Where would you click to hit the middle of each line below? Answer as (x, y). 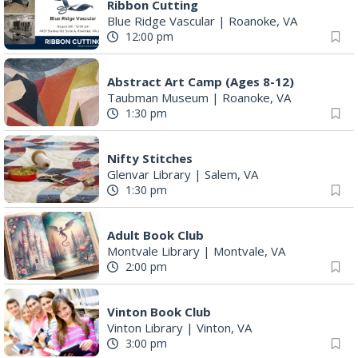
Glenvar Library (149, 174)
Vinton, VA (224, 327)
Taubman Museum (158, 97)
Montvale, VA (249, 251)
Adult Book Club (155, 235)
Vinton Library (145, 327)
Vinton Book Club (159, 311)
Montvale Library (153, 251)
